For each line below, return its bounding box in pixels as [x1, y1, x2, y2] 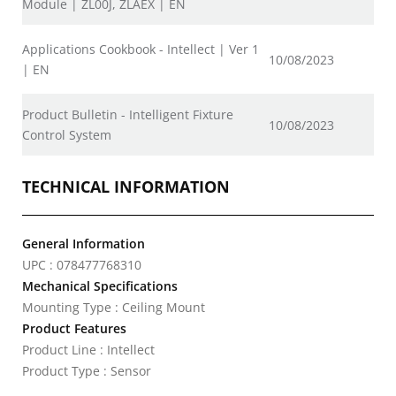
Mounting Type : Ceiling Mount [22, 299, 205, 316]
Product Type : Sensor [22, 362, 151, 379]
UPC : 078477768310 [22, 256, 141, 273]
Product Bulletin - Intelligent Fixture [22, 106, 233, 123]
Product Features [22, 320, 126, 337]
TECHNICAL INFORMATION [22, 176, 230, 197]
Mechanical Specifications [22, 278, 178, 294]
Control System [22, 126, 111, 143]
